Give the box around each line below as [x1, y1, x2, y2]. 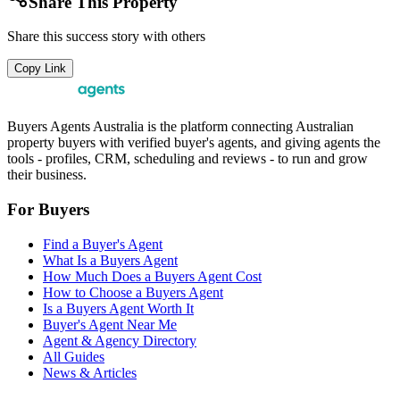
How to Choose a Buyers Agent [43, 284, 223, 300]
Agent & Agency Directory [43, 332, 196, 348]
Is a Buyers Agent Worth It [43, 300, 194, 316]
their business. [7, 167, 87, 183]
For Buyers [7, 200, 89, 220]
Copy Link [14, 62, 66, 76]
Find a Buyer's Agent [43, 236, 162, 252]
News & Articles [43, 364, 137, 380]
